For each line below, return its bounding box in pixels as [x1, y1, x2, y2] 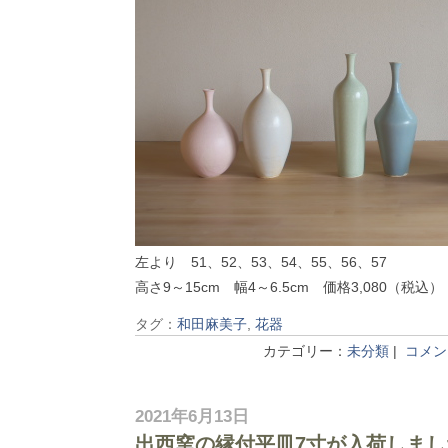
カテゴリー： [263, 343, 347, 359]
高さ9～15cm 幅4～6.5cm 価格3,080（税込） [135, 279, 443, 295]
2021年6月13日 [135, 407, 249, 426]
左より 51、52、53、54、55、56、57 [135, 254, 387, 270]
